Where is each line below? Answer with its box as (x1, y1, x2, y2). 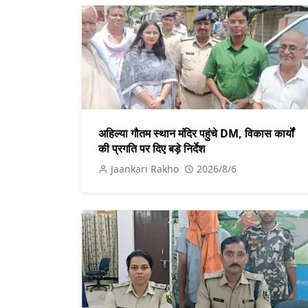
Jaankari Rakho (111, 162, 179, 175)
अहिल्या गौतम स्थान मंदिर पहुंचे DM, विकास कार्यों (98, 125, 294, 141)
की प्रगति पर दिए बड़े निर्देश (98, 140, 205, 156)
